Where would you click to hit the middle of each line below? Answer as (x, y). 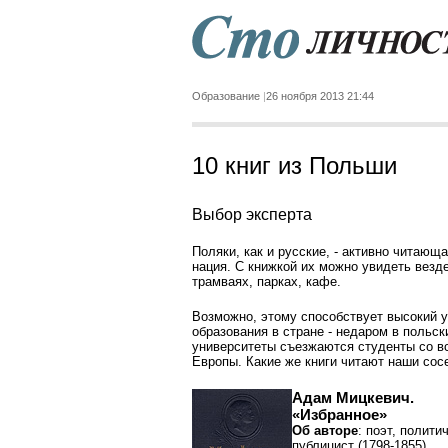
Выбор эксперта (252, 214)
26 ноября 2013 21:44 (320, 96)
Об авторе (325, 430)
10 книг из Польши (294, 165)
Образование (226, 96)
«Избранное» (339, 414)
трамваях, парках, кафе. (266, 281)
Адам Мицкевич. (353, 397)
